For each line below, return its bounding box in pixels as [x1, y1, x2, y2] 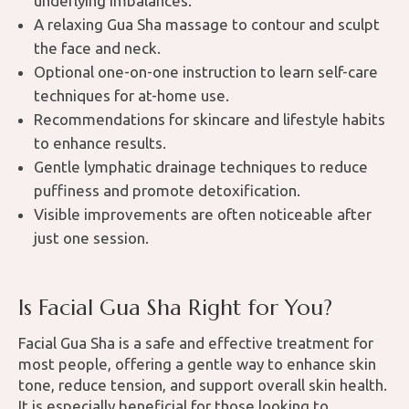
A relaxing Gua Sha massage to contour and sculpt [34, 16, 380, 34]
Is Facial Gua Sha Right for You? [18, 294, 332, 322]
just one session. [34, 229, 149, 247]
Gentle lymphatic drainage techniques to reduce [34, 158, 368, 176]
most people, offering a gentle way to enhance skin [18, 355, 376, 373]
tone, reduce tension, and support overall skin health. [18, 376, 387, 394]
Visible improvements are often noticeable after [34, 205, 372, 224]
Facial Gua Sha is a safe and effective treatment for [18, 334, 373, 352]
